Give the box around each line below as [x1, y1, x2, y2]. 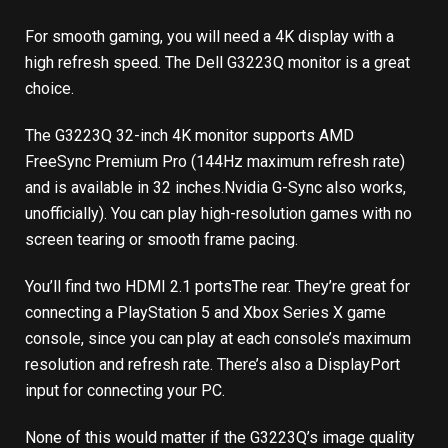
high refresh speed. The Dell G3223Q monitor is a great [25, 53, 410, 73]
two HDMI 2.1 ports [91, 277, 232, 297]
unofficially [25, 204, 99, 224]
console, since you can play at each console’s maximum [25, 329, 411, 349]
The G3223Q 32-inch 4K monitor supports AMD [25, 126, 354, 146]
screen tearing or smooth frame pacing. [25, 230, 302, 250]
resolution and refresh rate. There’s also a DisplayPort [25, 355, 400, 375]
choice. [25, 79, 78, 99]
